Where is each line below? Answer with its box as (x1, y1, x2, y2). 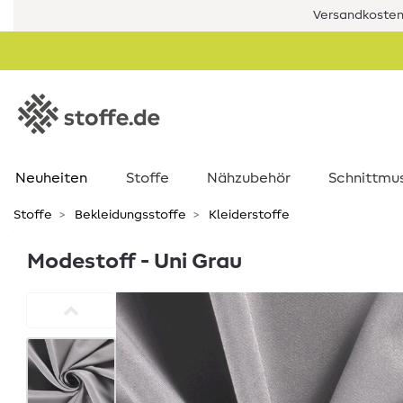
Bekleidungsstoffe (72, 209, 186, 221)
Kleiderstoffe (206, 209, 290, 221)
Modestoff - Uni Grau (27, 251, 242, 273)
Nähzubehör (207, 171, 291, 185)
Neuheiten (14, 171, 87, 185)
